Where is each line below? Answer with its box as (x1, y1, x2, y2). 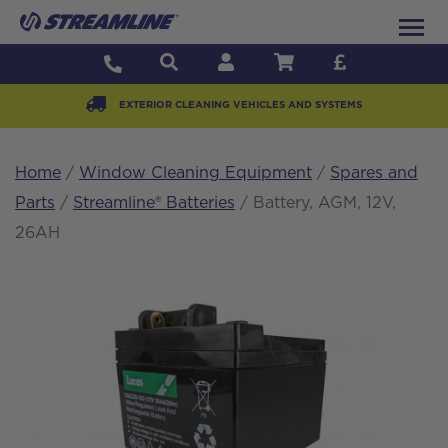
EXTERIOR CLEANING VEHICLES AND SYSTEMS (116, 100, 362, 111)
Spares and (330, 164, 418, 181)
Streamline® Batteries (73, 194, 235, 211)
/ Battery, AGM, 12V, (235, 194, 396, 211)
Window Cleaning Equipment (79, 164, 312, 181)
